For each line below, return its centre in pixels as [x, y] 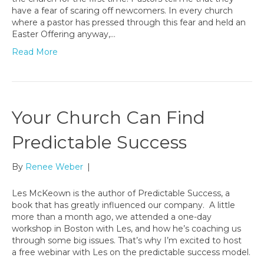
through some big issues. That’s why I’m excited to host [127, 241]
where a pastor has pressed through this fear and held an [129, 23]
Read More [35, 52]
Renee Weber [54, 167]
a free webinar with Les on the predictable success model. [131, 253]
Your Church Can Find [108, 118]
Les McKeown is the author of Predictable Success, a [121, 194]
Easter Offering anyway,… [64, 34]
